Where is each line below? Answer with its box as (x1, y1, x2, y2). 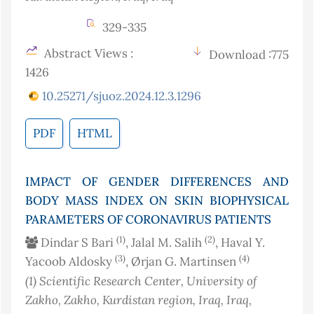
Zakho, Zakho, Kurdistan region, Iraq (25, 292, 221, 308)
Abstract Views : (41, 46, 133, 62)
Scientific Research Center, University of (39, 273, 257, 289)
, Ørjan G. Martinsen (125, 254, 239, 270)
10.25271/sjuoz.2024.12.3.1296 (42, 88, 201, 104)
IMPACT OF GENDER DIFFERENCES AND (25, 174, 289, 190)
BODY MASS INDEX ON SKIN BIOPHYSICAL (25, 193, 289, 209)
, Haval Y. (215, 235, 265, 251)
